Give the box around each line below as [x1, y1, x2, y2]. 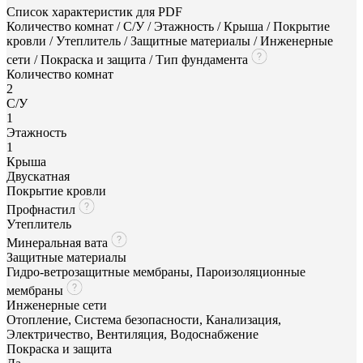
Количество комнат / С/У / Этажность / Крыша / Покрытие [6, 19, 330, 33]
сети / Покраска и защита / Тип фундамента [6, 52, 251, 66]
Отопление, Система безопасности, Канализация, [6, 312, 281, 327]
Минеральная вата [6, 235, 111, 250]
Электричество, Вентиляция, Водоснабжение [6, 327, 258, 341]
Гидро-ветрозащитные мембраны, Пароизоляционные [6, 264, 305, 279]
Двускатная [6, 169, 70, 183]
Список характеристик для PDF [6, 4, 182, 19]
